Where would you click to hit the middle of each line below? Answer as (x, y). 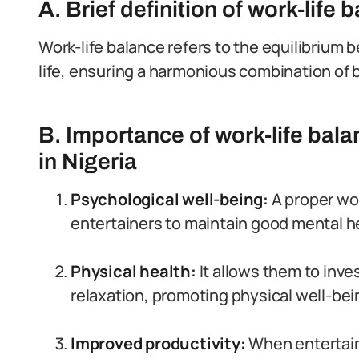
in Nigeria (88, 161)
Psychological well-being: (169, 199)
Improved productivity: (158, 343)
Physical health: (133, 271)
